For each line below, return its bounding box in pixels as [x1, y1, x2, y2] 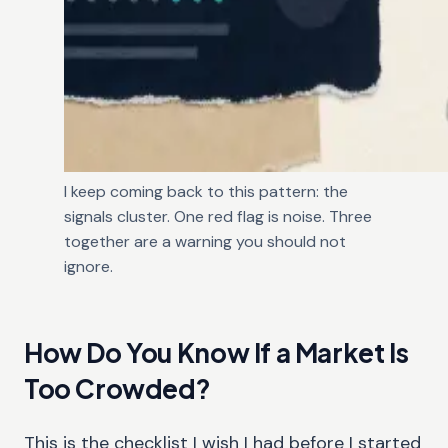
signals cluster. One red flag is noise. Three [64, 206, 372, 228]
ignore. [64, 256, 113, 278]
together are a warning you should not [64, 231, 346, 253]
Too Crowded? [24, 372, 211, 406]
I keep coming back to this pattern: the [64, 181, 348, 203]
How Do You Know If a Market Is [24, 336, 409, 370]
